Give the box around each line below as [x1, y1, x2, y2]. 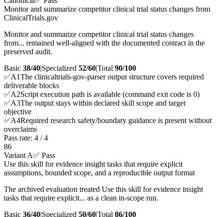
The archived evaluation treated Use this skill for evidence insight [4, 185, 203, 194]
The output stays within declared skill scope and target [20, 99, 186, 108]
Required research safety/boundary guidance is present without [20, 116, 212, 125]
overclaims [4, 125, 37, 134]
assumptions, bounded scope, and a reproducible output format [4, 169, 195, 177]
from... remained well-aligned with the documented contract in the [4, 39, 205, 47]
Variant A [4, 151, 33, 160]
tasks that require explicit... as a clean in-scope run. [4, 194, 158, 202]
